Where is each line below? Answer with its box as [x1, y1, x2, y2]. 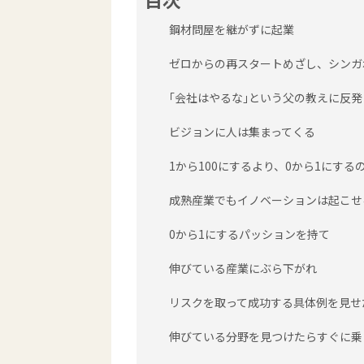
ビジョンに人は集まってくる [169, 123, 315, 140]
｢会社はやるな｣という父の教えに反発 [169, 89, 362, 106]
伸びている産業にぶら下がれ [169, 260, 317, 276]
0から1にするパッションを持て [169, 226, 330, 242]
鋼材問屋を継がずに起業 [169, 21, 294, 37]
